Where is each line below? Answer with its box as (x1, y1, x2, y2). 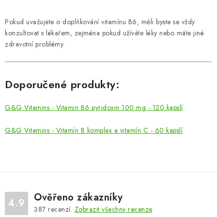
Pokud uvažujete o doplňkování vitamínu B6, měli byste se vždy (5, 17, 195, 27)
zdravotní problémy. (5, 39, 65, 49)
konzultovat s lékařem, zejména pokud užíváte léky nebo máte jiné (5, 28, 204, 38)
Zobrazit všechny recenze (74, 204, 153, 215)
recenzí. (46, 204, 75, 215)
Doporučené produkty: (5, 77, 120, 93)
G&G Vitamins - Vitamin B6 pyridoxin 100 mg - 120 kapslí (5, 103, 183, 113)
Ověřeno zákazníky (34, 190, 123, 205)
